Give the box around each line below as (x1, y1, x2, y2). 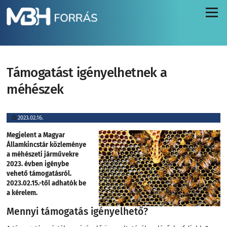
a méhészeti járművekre (7, 150, 79, 159)
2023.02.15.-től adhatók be (7, 179, 87, 187)
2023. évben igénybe (7, 160, 69, 168)
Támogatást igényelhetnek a (7, 65, 167, 81)
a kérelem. (7, 189, 38, 197)
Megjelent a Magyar (7, 131, 65, 139)
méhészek (7, 82, 64, 98)
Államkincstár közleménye (7, 141, 88, 149)
